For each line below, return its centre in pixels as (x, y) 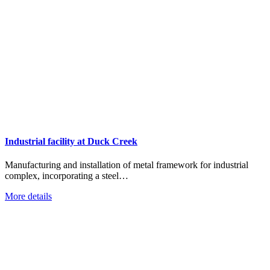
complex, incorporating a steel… (67, 176)
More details (28, 196)
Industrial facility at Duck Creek (71, 142)
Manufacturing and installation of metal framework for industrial (127, 165)
